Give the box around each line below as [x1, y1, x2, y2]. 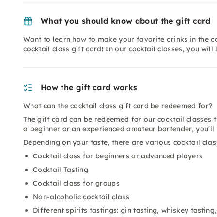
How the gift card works [41, 82, 138, 92]
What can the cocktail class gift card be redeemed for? [23, 101, 213, 110]
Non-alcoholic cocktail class [33, 192, 129, 201]
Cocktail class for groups [33, 179, 120, 187]
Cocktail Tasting [33, 165, 89, 174]
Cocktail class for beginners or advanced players [33, 152, 203, 160]
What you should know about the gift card [41, 16, 211, 26]
